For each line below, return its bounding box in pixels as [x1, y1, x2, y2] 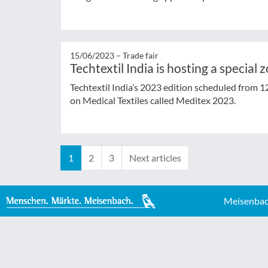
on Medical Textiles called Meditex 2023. [70, 94, 236, 106]
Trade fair [123, 50, 159, 60]
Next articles [129, 152, 181, 164]
